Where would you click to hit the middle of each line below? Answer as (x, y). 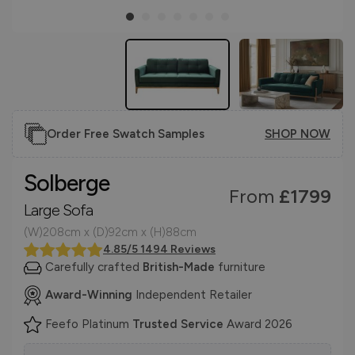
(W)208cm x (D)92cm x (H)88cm (110, 232)
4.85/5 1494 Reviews (159, 249)
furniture (242, 267)
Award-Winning (89, 294)
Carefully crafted (92, 267)
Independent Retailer (192, 294)
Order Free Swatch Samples (126, 134)
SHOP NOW (298, 134)
